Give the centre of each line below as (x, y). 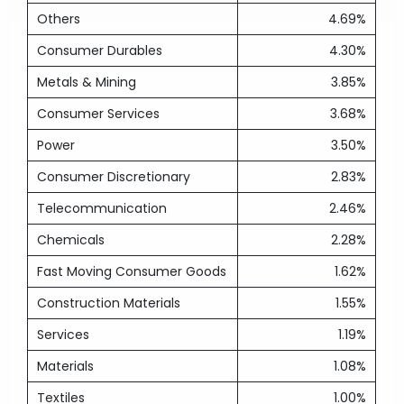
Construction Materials (109, 303)
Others (59, 19)
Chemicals (71, 240)
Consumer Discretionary (114, 177)
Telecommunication (102, 208)
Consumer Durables (100, 50)
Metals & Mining (87, 82)
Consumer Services (99, 114)
